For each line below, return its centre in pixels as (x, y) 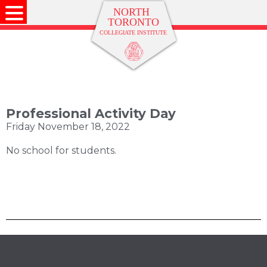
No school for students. (61, 150)
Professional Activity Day (91, 113)
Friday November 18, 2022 (68, 127)
